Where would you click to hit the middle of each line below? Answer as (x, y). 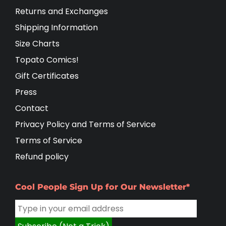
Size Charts (37, 44)
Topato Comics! (47, 60)
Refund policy (42, 157)
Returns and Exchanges (62, 11)
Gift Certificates (47, 76)
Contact (32, 108)
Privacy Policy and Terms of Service (86, 124)
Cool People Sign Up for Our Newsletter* (102, 187)
